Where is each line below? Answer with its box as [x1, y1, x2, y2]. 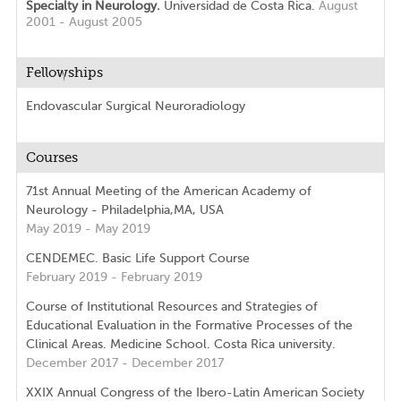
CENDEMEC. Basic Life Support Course [25, 252, 250, 266]
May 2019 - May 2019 [25, 222, 150, 236]
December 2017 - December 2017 [25, 356, 224, 371]
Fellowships [25, 64, 103, 81]
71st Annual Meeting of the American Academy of [25, 184, 311, 199]
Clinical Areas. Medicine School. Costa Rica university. [25, 337, 336, 352]
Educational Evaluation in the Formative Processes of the [25, 319, 353, 333]
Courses [25, 149, 78, 166]
